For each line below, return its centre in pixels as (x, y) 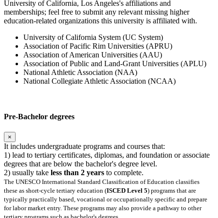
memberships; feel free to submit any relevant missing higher (97, 12)
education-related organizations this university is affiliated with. (100, 21)
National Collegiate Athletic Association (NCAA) (100, 81)
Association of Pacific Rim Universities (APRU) (98, 46)
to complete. (124, 172)
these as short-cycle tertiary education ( (55, 190)
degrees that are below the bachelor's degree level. (81, 163)
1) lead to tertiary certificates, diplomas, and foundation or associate (107, 155)
